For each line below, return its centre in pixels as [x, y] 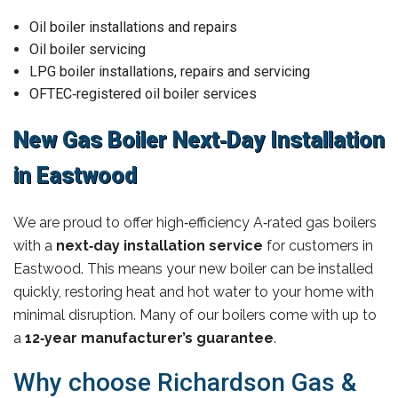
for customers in [318, 245]
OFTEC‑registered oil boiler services [143, 93]
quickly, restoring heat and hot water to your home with [194, 291]
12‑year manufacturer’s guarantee [149, 338]
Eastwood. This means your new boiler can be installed [193, 268]
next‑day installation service [159, 245]
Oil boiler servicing [88, 49]
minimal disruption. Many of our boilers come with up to [195, 314]
